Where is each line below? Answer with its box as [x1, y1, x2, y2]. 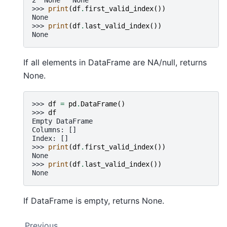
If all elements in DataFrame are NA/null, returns [23, 57, 207, 67]
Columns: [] [32, 125, 77, 134]
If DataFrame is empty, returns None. [23, 195, 164, 206]
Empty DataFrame [32, 117, 93, 125]
